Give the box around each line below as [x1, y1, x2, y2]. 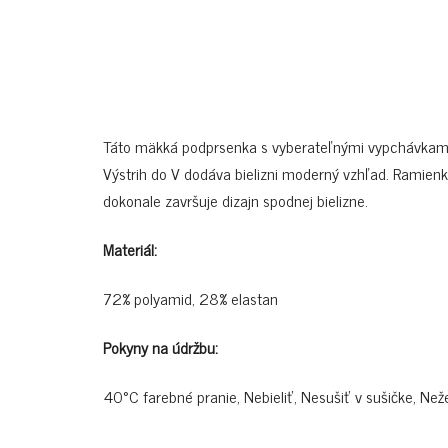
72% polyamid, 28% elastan [103, 285, 278, 311]
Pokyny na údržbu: [103, 334, 218, 360]
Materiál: [103, 236, 157, 262]
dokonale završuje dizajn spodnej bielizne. [103, 187, 368, 213]
